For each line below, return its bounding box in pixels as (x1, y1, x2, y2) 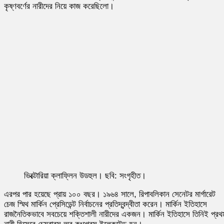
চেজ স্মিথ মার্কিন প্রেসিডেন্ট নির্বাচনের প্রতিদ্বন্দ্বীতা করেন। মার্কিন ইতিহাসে (4, 199, 207, 209)
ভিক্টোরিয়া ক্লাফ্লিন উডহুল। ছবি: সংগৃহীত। (24, 170, 146, 180)
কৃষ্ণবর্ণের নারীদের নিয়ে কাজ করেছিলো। (4, 1, 114, 11)
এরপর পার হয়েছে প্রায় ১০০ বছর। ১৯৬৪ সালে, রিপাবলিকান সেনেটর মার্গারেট (4, 189, 215, 199)
